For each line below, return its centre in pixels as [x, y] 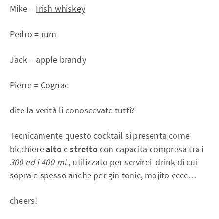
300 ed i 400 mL [39, 162]
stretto [84, 149]
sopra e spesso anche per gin [66, 175]
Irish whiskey [61, 9]
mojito [157, 175]
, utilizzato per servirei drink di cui [133, 162]
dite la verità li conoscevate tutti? [73, 110]
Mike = [23, 9]
